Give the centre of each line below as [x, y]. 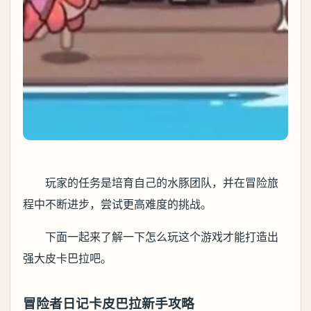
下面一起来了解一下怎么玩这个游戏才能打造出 [162, 237]
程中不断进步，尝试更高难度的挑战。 [117, 204]
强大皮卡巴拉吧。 [67, 258]
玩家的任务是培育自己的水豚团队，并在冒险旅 [162, 183]
